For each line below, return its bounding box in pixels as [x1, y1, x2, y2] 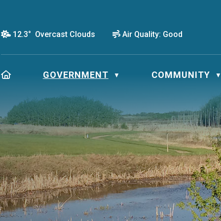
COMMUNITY [151, 70, 210, 80]
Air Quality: [122, 30, 161, 39]
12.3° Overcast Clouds [13, 29, 95, 39]
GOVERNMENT [42, 70, 109, 80]
